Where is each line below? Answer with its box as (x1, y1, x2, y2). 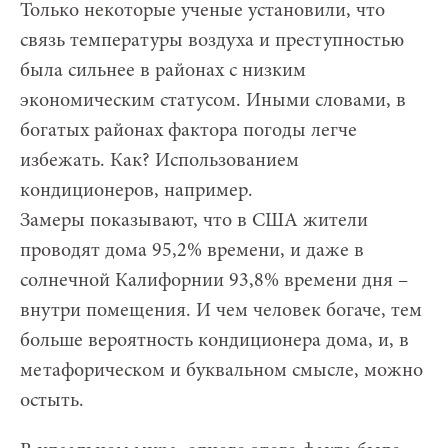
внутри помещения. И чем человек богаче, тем (20, 300, 422, 321)
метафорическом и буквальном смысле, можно (20, 360, 423, 381)
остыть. (20, 390, 84, 411)
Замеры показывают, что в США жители (20, 210, 368, 231)
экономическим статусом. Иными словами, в (20, 90, 406, 111)
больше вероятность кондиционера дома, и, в (20, 330, 409, 351)
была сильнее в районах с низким (20, 60, 306, 81)
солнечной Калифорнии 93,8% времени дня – (20, 270, 408, 291)
